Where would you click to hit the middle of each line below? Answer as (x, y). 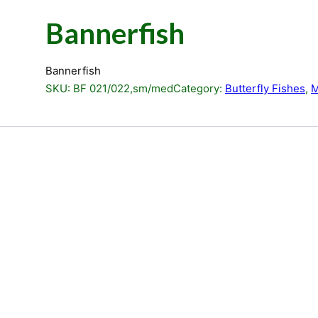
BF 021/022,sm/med (123, 88)
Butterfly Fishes (265, 88)
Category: (199, 88)
